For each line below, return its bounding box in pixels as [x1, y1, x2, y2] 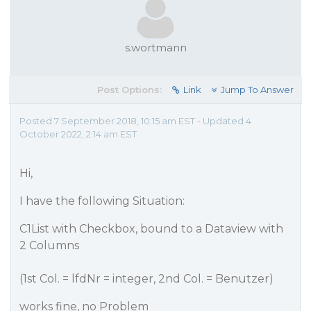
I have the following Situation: [19, 194, 185, 208]
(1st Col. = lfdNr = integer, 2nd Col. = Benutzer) [19, 272, 274, 285]
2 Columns [19, 239, 79, 252]
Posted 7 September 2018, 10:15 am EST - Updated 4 [19, 115, 251, 126]
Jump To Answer [221, 84, 294, 95]
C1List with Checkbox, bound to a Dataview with [19, 222, 283, 235]
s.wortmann [124, 41, 187, 54]
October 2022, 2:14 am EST [19, 128, 137, 140]
